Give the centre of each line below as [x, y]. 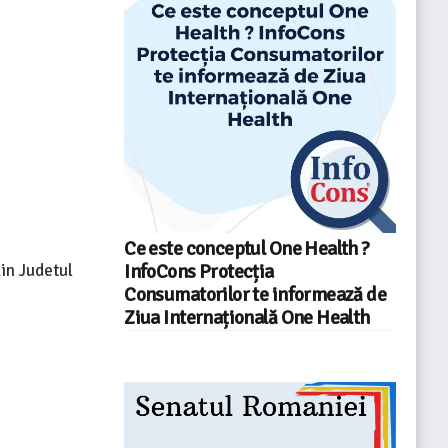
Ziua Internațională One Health [247, 317]
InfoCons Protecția [199, 271]
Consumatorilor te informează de [255, 294]
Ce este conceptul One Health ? [247, 248]
